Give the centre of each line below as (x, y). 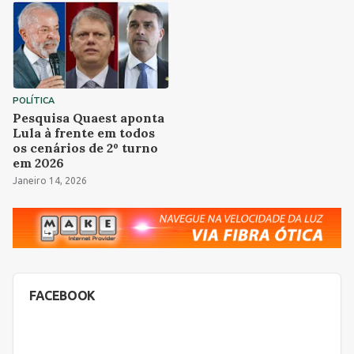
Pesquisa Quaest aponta (88, 117)
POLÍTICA (34, 100)
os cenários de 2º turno (85, 147)
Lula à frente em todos (84, 132)
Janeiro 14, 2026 (50, 180)
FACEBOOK (62, 296)
